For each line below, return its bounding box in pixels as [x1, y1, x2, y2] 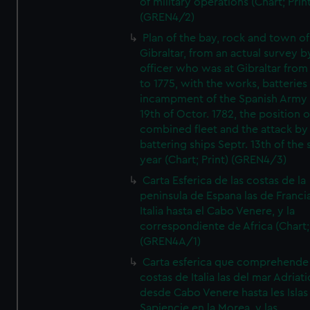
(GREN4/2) [140, 12, 195, 23]
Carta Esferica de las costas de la [143, 175, 307, 186]
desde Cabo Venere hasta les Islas [140, 287, 309, 298]
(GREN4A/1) [140, 236, 201, 247]
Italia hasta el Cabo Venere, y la [140, 206, 295, 217]
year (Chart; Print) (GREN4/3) [140, 154, 287, 165]
